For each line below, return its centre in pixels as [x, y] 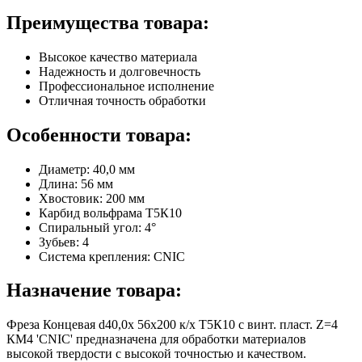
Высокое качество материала [118, 57]
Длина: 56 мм [76, 183]
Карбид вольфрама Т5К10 [110, 213]
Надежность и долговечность [120, 71]
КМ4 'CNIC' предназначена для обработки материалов [156, 339]
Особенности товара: [99, 135]
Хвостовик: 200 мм [92, 198]
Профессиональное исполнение [126, 86]
